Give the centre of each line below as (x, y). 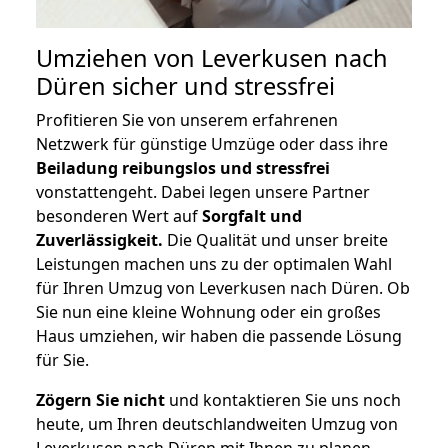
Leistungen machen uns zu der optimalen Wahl (214, 264)
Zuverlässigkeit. (99, 240)
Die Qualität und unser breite (275, 240)
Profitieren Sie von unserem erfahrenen (187, 120)
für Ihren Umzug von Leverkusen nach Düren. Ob (223, 288)
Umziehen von (118, 58)
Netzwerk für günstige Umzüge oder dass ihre (212, 144)
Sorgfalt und (252, 216)
